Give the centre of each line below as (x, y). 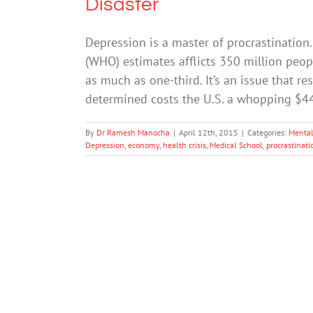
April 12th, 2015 (209, 132)
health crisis (184, 145)
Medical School (236, 145)
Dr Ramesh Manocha (133, 132)
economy (144, 145)
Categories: (268, 132)
